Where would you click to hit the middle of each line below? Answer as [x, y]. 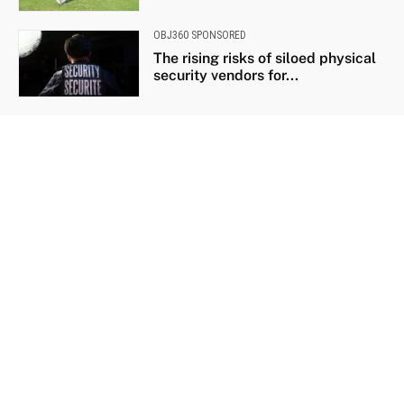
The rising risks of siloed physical [264, 59]
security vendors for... [225, 76]
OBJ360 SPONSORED [199, 36]
